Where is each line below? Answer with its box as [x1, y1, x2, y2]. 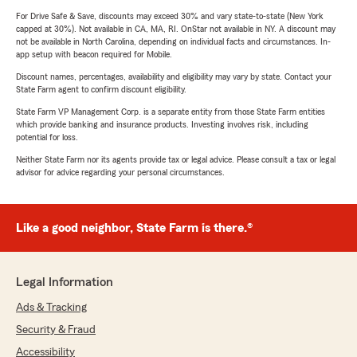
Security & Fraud [16, 324, 96, 336]
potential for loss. [16, 132, 78, 143]
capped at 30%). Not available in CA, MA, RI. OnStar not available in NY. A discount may [16, 24, 335, 34]
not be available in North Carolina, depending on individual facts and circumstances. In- [16, 37, 331, 47]
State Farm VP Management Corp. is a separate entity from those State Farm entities [16, 107, 325, 117]
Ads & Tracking [16, 302, 87, 314]
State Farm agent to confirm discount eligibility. [16, 84, 186, 95]
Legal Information [16, 276, 113, 289]
